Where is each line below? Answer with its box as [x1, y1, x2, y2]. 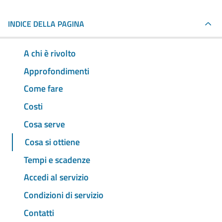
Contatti [24, 206, 54, 220]
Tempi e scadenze [24, 153, 90, 166]
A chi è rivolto [24, 46, 76, 60]
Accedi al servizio [24, 170, 89, 184]
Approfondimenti [24, 64, 89, 78]
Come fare [24, 82, 63, 96]
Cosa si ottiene [25, 135, 80, 149]
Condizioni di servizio [24, 188, 104, 202]
